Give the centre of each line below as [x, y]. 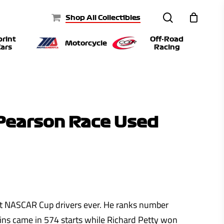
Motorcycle [86, 43]
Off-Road [167, 39]
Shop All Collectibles [103, 17]
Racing [167, 47]
